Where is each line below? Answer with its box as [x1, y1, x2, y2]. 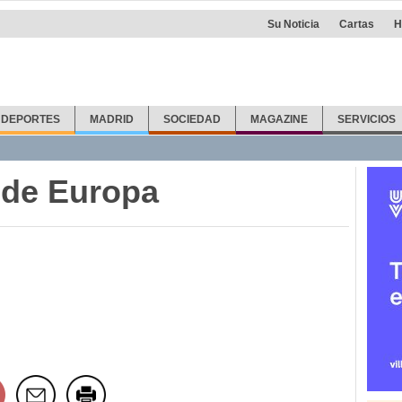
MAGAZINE [249, 113, 308, 126]
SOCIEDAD [163, 113, 222, 126]
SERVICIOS [336, 113, 396, 126]
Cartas [339, 18, 374, 31]
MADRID [90, 113, 135, 126]
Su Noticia [267, 18, 319, 31]
